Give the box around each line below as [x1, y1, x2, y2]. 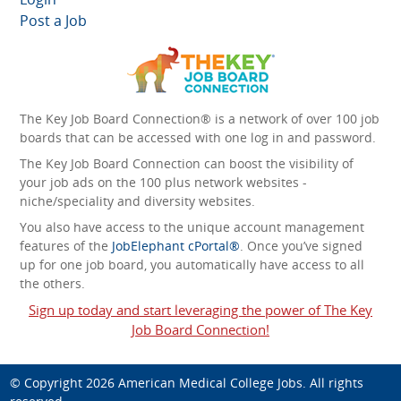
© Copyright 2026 [10, 373, 118, 391]
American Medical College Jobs [118, 373, 303, 391]
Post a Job [20, 10, 87, 30]
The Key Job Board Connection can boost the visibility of [20, 154, 354, 172]
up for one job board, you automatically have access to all [20, 255, 364, 273]
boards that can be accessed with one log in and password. [20, 128, 376, 146]
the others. [20, 274, 85, 292]
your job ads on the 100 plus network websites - [20, 173, 307, 191]
